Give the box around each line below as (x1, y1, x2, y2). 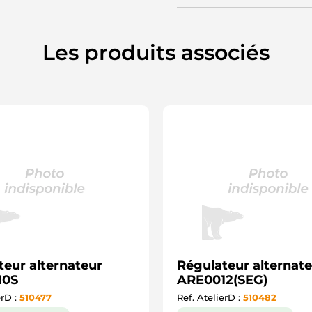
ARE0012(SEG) (177, 272, 267, 288)
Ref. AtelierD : (177, 292, 243, 303)
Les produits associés (42, 40, 270, 65)
